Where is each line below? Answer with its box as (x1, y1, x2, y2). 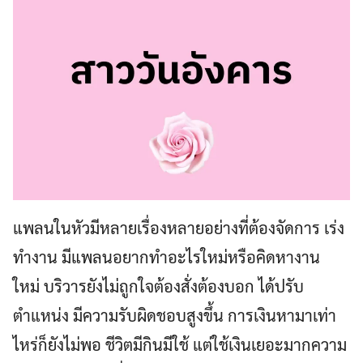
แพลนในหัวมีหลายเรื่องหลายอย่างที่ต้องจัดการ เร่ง (13, 217, 344, 239)
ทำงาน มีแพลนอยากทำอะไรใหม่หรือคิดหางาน (13, 246, 320, 268)
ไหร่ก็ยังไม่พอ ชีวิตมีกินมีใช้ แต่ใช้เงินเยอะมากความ (13, 334, 347, 356)
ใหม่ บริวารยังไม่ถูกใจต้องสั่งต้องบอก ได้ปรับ (13, 275, 304, 297)
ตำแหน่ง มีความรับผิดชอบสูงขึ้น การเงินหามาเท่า (13, 305, 336, 327)
